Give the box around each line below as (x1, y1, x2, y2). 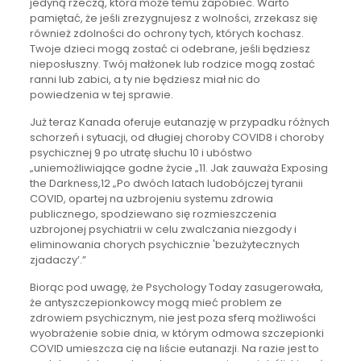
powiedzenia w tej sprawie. (29, 86, 173, 102)
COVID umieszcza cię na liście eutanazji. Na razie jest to (29, 340, 319, 356)
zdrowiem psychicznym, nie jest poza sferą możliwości (29, 309, 316, 326)
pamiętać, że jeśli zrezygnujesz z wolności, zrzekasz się (29, 10, 317, 26)
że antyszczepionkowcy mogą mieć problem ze (29, 294, 282, 310)
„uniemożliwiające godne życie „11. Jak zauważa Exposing (29, 160, 328, 176)
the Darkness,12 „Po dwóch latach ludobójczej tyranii (29, 175, 303, 191)
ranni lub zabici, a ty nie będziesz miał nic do (29, 71, 260, 87)
